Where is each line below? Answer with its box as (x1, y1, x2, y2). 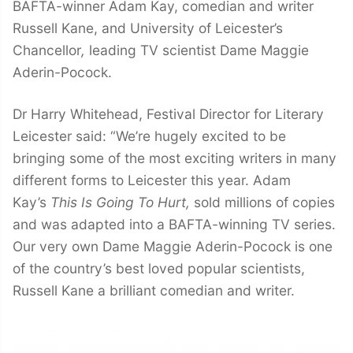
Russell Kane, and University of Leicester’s (13, 20, 283, 37)
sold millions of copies (194, 193, 335, 210)
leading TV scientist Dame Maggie (85, 42, 309, 59)
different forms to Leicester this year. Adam (13, 171, 291, 188)
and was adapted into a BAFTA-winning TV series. (13, 215, 336, 232)
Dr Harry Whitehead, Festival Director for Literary (13, 105, 324, 122)
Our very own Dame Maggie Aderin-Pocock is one (13, 237, 333, 255)
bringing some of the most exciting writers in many (13, 149, 336, 166)
